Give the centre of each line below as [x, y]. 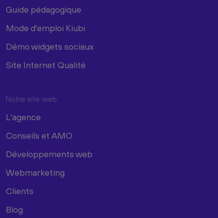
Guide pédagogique [44, 9]
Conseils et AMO [39, 135]
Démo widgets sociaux [50, 46]
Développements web [49, 154]
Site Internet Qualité [46, 65]
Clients [20, 191]
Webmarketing [35, 172]
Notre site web [31, 99]
